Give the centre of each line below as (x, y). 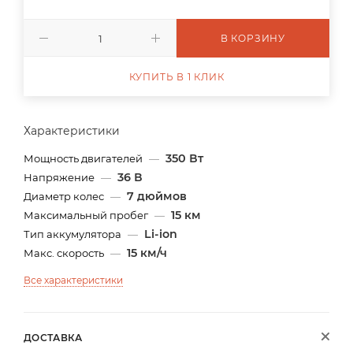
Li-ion (161, 234)
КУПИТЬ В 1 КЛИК (176, 77)
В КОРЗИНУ (253, 38)
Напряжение (60, 177)
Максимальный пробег (87, 215)
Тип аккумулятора (74, 234)
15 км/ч (147, 253)
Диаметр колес (65, 196)
